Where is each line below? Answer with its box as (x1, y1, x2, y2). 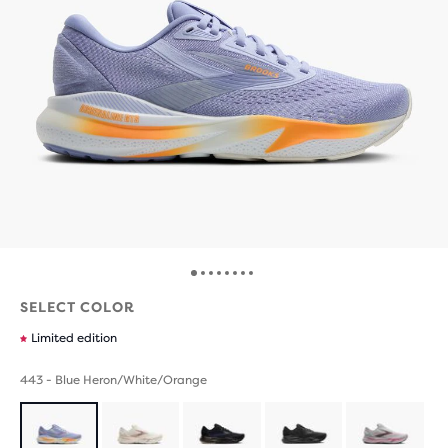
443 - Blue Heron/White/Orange (20, 373, 207, 387)
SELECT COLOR (20, 299, 135, 315)
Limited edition (31, 331, 117, 345)
